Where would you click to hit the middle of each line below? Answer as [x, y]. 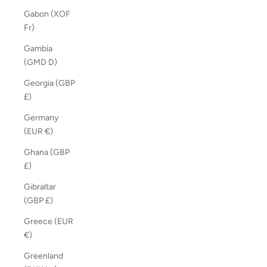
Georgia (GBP [49, 83]
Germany [41, 118]
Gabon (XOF [47, 14]
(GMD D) [53, 63]
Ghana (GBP [47, 153]
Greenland [44, 256]
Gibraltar [40, 187]
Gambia [38, 49]
